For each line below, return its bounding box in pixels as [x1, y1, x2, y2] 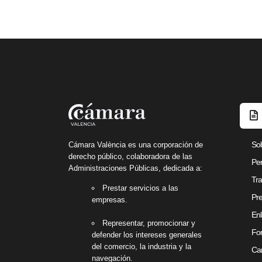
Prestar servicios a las [102, 184, 178, 193]
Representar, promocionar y [102, 219, 195, 228]
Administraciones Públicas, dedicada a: [68, 163, 202, 173]
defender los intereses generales [92, 230, 202, 240]
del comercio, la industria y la [92, 242, 191, 251]
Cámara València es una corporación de [68, 140, 203, 149]
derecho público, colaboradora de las [68, 151, 192, 161]
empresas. [92, 195, 127, 205]
